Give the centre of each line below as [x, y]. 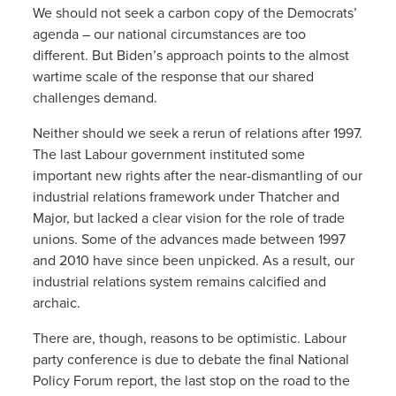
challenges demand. [95, 98]
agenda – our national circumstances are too [169, 34]
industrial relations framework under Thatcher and [186, 197]
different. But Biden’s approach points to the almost [190, 55]
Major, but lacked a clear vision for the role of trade [188, 218]
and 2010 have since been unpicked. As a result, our [193, 260]
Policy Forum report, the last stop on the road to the [191, 381]
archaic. [56, 303]
